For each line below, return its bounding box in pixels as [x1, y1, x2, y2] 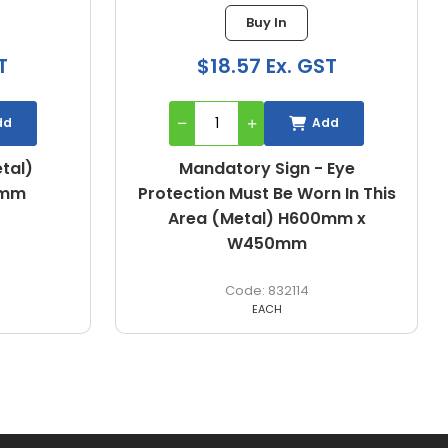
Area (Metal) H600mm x [167, 206, 366, 230]
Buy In [246, 12, 287, 32]
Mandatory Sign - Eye [178, 156, 355, 180]
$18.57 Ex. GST [196, 51, 337, 80]
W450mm [226, 231, 307, 255]
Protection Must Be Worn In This [137, 181, 396, 205]
